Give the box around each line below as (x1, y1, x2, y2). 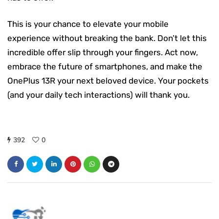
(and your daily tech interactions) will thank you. (7, 89, 190, 100)
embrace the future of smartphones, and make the (7, 61, 202, 71)
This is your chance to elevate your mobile (7, 19, 169, 29)
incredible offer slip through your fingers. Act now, (7, 47, 198, 57)
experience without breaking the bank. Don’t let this (7, 33, 207, 43)
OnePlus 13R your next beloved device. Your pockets (7, 75, 209, 86)
